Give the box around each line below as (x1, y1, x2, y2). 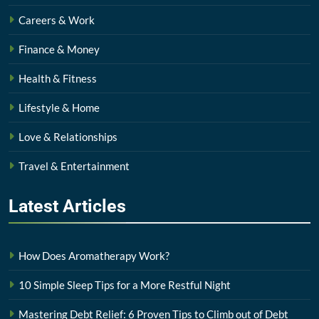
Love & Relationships (19, 130, 117, 143)
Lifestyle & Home (19, 100, 100, 114)
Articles (63, 195, 126, 216)
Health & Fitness (19, 71, 97, 85)
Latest (9, 195, 63, 216)
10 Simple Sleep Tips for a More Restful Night (19, 278, 231, 291)
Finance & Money (19, 42, 100, 56)
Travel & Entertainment (19, 159, 130, 172)
